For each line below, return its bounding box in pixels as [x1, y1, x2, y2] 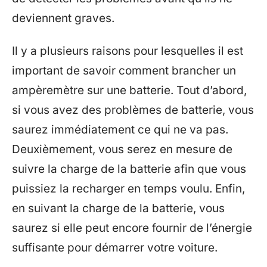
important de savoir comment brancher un [12, 64, 236, 77]
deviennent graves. [12, 11, 114, 25]
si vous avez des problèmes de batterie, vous [12, 103, 254, 117]
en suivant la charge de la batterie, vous [12, 201, 225, 215]
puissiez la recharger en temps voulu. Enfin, [12, 182, 245, 195]
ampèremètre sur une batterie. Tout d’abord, [12, 83, 247, 97]
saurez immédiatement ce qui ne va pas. [12, 123, 228, 136]
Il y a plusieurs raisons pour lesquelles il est [12, 44, 243, 58]
